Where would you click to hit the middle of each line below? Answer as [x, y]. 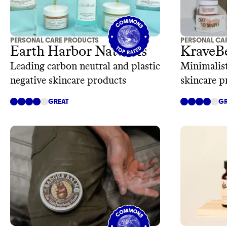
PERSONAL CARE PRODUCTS [54, 41]
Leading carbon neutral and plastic [85, 67]
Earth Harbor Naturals [79, 52]
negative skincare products [68, 81]
